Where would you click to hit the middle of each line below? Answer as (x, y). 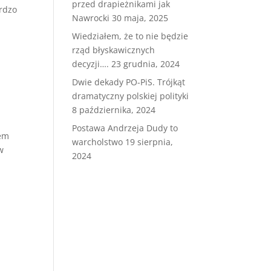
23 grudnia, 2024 (146, 64)
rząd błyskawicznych (114, 50)
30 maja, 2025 (140, 18)
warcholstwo (98, 142)
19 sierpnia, (149, 142)
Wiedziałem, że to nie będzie (130, 36)
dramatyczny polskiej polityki (131, 96)
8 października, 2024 (114, 110)
